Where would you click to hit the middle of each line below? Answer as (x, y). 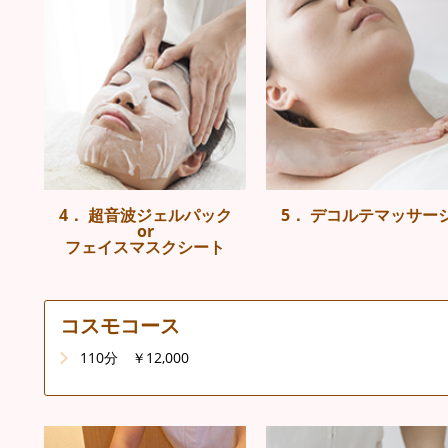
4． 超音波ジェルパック (145, 215)
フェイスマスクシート (145, 247)
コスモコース (120, 325)
